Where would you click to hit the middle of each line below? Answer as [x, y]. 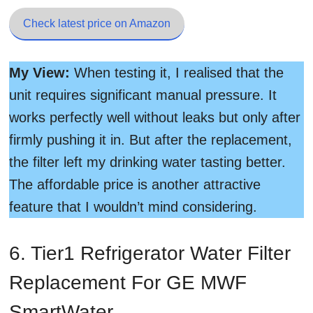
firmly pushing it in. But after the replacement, [151, 140]
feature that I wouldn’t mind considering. [133, 207]
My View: [39, 73]
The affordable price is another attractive [135, 184]
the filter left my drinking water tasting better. [147, 162]
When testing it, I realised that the [177, 73]
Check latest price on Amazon [97, 23]
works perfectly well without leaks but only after [155, 117]
